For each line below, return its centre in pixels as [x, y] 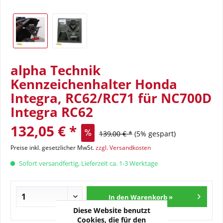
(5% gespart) [155, 134]
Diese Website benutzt [111, 210]
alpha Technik [56, 70]
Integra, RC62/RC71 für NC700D [111, 98]
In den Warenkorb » [141, 197]
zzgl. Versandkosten [123, 148]
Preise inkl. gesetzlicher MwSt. [53, 148]
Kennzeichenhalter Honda [94, 84]
